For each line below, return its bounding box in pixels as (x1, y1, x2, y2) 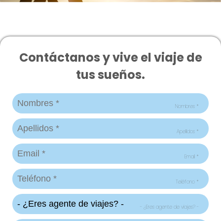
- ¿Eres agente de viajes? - (140, 203, 199, 211)
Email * (184, 152, 199, 160)
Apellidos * (177, 127, 199, 135)
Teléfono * (176, 178, 199, 185)
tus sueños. (76, 67, 145, 83)
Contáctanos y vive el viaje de (19, 49, 202, 66)
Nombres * (175, 102, 199, 110)
